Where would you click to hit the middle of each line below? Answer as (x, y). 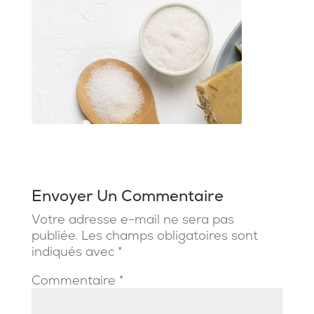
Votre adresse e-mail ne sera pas (132, 219)
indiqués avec (74, 251)
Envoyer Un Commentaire (127, 196)
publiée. (54, 235)
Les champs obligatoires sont (169, 235)
